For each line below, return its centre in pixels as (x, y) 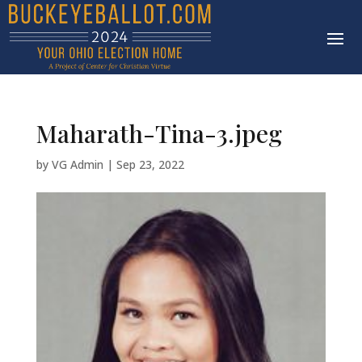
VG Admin (77, 165)
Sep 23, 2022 (150, 165)
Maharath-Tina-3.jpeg (159, 134)
